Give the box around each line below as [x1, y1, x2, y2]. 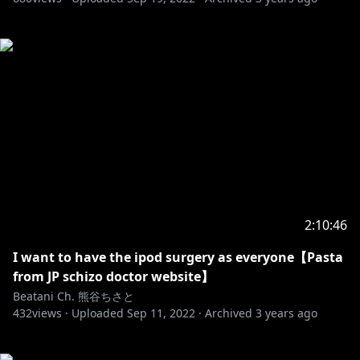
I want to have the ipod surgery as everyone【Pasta [13, 248, 343, 266]
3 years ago [256, 305, 317, 321]
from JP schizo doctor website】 [13, 268, 214, 285]
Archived [205, 305, 252, 321]
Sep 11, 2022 [127, 305, 195, 321]
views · [32, 305, 68, 321]
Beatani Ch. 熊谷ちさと [13, 288, 134, 304]
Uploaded [72, 305, 124, 321]
